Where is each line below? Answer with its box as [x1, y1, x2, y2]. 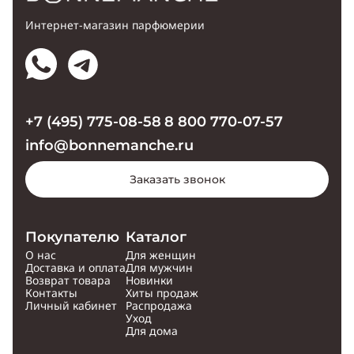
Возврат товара [25, 273, 111, 288]
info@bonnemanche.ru [25, 137, 194, 154]
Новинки [126, 273, 173, 288]
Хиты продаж [126, 285, 198, 300]
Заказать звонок [129, 172, 225, 186]
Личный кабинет [25, 298, 117, 313]
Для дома [126, 323, 178, 338]
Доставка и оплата [25, 260, 126, 275]
